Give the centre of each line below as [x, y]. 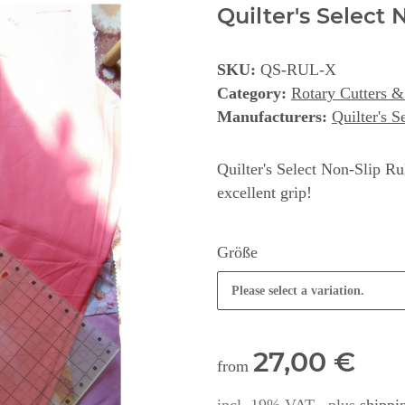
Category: [254, 94]
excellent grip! [264, 193]
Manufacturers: [272, 117]
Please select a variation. [298, 291]
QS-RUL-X [298, 70]
